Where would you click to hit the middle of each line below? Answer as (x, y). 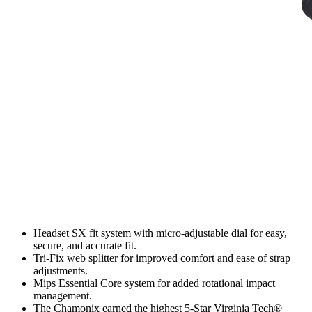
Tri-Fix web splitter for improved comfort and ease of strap (162, 258)
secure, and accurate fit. (85, 245)
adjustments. (61, 270)
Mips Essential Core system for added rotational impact (154, 283)
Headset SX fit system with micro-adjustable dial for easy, (160, 233)
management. (63, 295)
